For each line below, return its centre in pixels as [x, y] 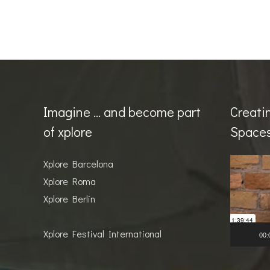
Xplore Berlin [69, 199]
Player [242, 181]
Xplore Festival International [102, 234]
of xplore [68, 132]
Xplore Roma [70, 181]
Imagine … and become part [122, 112]
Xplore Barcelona [78, 164]
